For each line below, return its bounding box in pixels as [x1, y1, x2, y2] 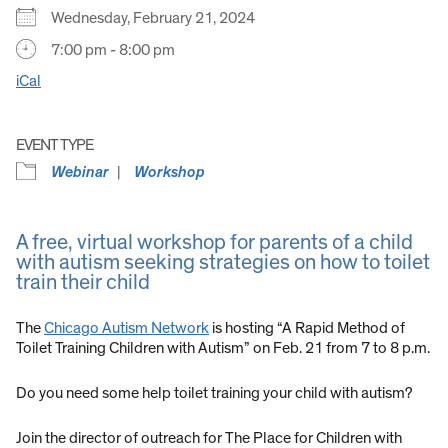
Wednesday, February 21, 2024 [51, 9, 267, 26]
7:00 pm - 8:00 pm [51, 41, 175, 58]
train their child [16, 271, 150, 293]
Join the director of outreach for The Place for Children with [16, 429, 402, 446]
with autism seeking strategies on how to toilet [16, 251, 430, 273]
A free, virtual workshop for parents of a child [16, 231, 413, 253]
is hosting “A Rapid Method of [209, 319, 405, 336]
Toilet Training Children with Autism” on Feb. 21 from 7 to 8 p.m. [16, 339, 430, 356]
